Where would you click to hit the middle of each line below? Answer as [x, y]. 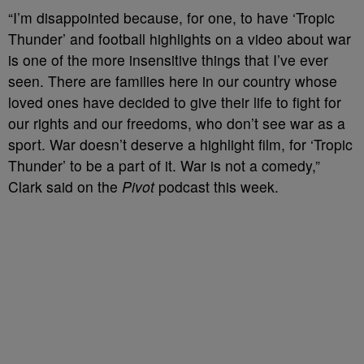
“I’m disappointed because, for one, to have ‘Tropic [171, 17]
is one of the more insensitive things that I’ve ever [168, 60]
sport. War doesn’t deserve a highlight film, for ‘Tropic [180, 144]
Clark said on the [65, 186]
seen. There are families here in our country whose [173, 81]
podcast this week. [217, 186]
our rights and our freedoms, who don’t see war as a [177, 123]
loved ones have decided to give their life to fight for [175, 102]
